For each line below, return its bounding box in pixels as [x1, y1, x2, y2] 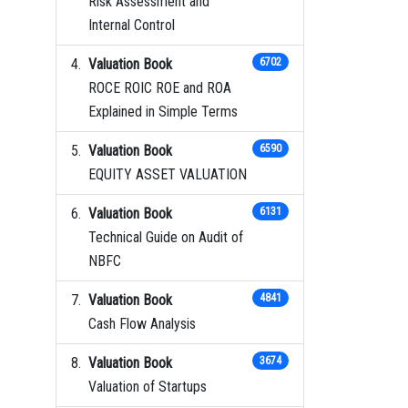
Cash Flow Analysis [88, 314, 196, 332]
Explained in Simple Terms [88, 102, 238, 120]
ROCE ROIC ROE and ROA [88, 78, 231, 97]
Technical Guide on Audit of [88, 228, 243, 246]
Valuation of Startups [88, 377, 207, 395]
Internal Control [88, 15, 175, 34]
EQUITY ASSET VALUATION [88, 165, 247, 183]
